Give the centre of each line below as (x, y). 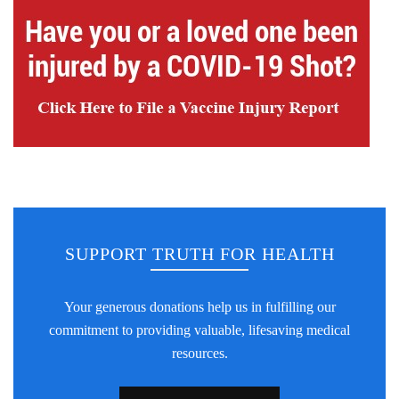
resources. (199, 354)
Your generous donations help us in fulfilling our (199, 307)
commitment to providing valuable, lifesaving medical (199, 330)
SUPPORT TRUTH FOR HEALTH (199, 254)
